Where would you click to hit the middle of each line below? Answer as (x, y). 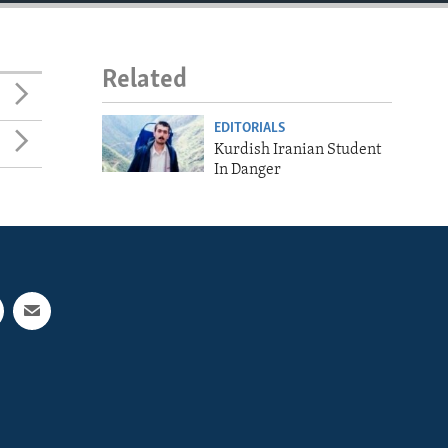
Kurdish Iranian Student (297, 149)
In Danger (247, 169)
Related (144, 80)
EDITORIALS (249, 128)
